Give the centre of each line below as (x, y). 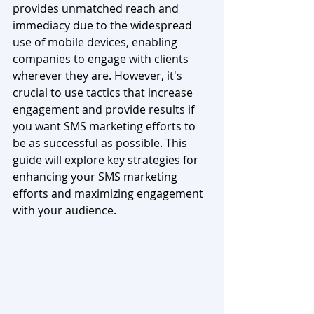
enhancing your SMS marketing (96, 177)
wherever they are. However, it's (99, 76)
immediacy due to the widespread (104, 25)
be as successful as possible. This (101, 143)
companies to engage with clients (102, 59)
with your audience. (64, 210)
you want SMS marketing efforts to (105, 126)
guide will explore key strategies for (107, 160)
